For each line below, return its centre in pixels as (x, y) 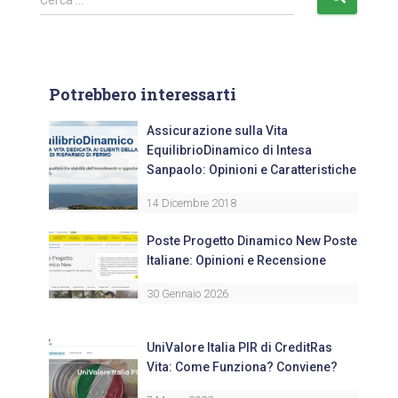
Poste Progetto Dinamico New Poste (252, 241)
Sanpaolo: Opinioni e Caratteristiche (251, 170)
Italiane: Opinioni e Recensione (236, 261)
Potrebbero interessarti (143, 95)
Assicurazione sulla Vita (217, 131)
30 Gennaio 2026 (187, 294)
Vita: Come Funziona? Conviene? (242, 367)
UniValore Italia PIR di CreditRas (239, 348)
